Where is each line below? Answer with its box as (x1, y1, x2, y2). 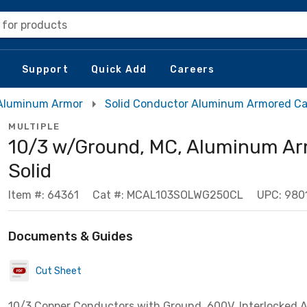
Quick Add (91, 63, 147, 75)
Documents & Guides (8, 229, 133, 244)
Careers (169, 63, 215, 75)
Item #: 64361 (8, 188, 79, 201)
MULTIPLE (8, 121, 60, 132)
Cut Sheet (36, 265, 82, 277)
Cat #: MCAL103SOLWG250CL (93, 188, 243, 201)
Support (22, 63, 69, 75)
